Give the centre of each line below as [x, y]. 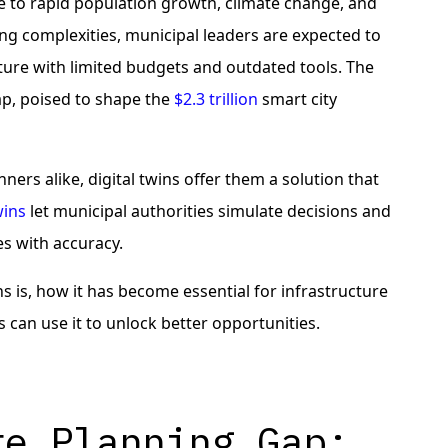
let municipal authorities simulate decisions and [209, 211]
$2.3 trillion [216, 99]
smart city [298, 99]
